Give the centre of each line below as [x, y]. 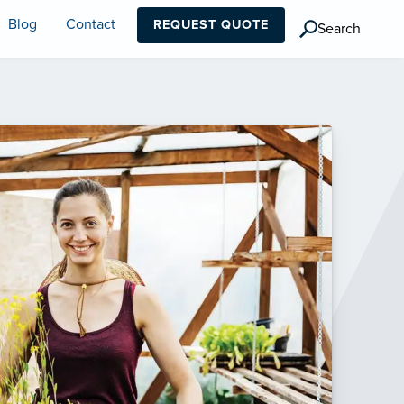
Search [339, 29]
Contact [91, 25]
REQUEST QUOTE [211, 25]
